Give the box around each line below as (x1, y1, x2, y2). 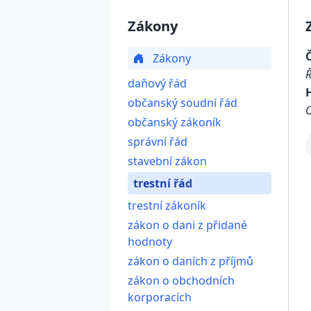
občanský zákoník (128, 115, 221, 130)
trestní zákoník (128, 198, 206, 213)
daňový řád (128, 76, 187, 91)
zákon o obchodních (128, 273, 235, 288)
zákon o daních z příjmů (128, 253, 253, 269)
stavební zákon (128, 153, 207, 169)
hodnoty (128, 234, 172, 249)
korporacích (128, 289, 192, 305)
